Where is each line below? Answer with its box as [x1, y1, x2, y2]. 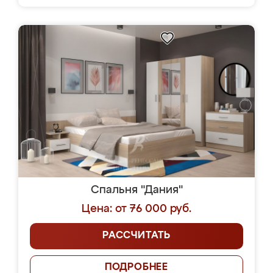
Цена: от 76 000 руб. [82, 204, 191, 214]
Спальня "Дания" [90, 185, 183, 196]
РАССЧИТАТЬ [102, 231, 171, 241]
